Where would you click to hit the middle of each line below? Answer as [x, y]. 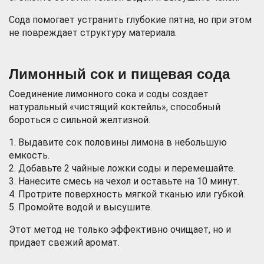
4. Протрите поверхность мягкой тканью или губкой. [127, 194]
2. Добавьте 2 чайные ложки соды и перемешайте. [122, 168]
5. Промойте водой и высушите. [80, 207]
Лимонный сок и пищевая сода [119, 74]
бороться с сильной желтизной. [80, 120]
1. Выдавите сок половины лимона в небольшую [118, 142]
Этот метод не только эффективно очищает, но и [120, 230]
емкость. [29, 155]
